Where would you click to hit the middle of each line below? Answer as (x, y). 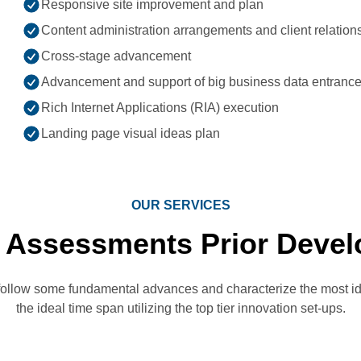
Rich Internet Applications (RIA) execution (160, 107)
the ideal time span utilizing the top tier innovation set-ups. (180, 309)
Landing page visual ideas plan (130, 133)
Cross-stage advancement (116, 56)
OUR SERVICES (180, 205)
